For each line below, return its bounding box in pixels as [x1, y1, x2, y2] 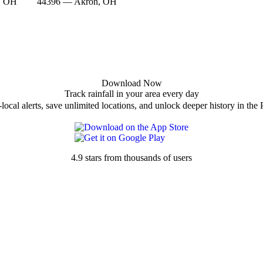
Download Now [101, 77, 162, 88]
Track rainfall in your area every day [64, 88, 199, 99]
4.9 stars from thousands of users [71, 152, 192, 163]
